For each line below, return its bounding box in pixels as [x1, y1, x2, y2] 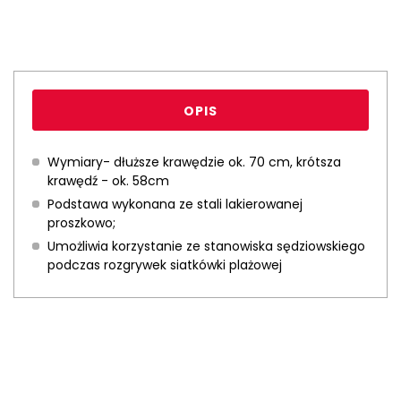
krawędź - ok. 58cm [47, 172, 173, 190]
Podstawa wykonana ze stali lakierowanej [47, 195, 303, 213]
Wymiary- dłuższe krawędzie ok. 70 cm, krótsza [47, 153, 341, 171]
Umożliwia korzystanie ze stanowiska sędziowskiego [47, 237, 365, 255]
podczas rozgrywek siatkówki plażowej [47, 256, 282, 274]
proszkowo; [47, 214, 115, 232]
